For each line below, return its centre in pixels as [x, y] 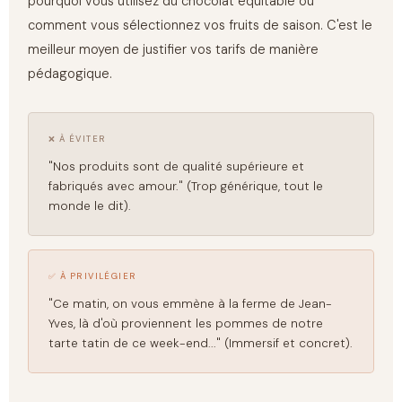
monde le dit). [90, 205]
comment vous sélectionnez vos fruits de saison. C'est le [201, 25]
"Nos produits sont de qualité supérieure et [177, 166]
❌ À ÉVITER [78, 139]
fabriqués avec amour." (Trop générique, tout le [186, 186]
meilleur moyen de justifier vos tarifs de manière [174, 49]
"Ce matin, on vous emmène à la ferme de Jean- [191, 303]
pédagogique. [70, 74]
